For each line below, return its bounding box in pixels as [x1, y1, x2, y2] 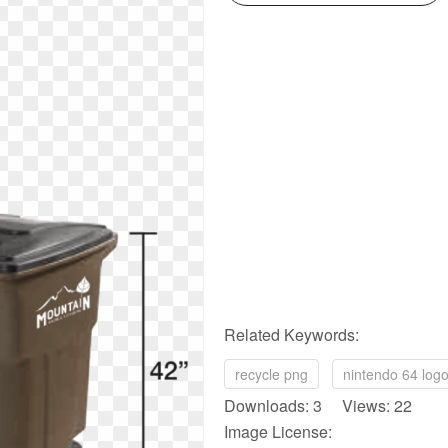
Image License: [224, 420, 332, 443]
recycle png [235, 364, 308, 384]
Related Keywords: [224, 323, 359, 346]
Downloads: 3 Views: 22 [224, 394, 412, 417]
